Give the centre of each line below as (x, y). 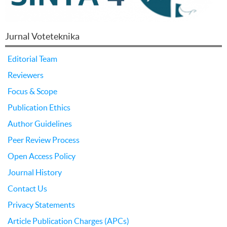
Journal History (35, 172)
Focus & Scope (32, 91)
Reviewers (26, 75)
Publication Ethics (39, 107)
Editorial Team (32, 59)
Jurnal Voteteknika (42, 36)
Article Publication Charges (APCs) (68, 221)
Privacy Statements (41, 204)
